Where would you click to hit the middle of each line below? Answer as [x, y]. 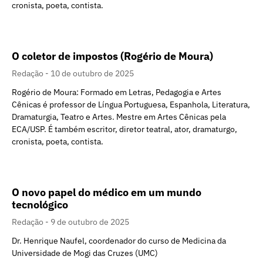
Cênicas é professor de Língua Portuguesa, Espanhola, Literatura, [131, 105]
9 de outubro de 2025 [90, 222]
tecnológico [40, 205]
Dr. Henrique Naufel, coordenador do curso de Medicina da [119, 241]
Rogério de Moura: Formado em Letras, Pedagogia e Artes [117, 92]
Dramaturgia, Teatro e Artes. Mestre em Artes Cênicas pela [119, 117]
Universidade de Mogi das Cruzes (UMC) [85, 253]
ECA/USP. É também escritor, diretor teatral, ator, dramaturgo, [124, 129]
